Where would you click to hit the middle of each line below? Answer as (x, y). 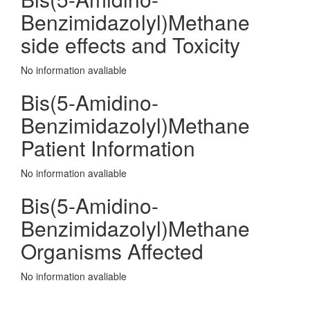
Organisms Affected (112, 251)
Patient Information (108, 148)
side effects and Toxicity (130, 45)
